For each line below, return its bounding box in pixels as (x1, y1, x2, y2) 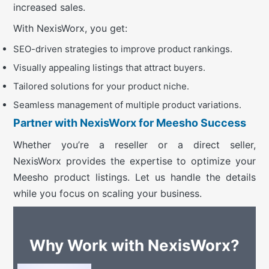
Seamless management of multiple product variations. (13, 98, 241, 110)
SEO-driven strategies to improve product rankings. (13, 43, 232, 55)
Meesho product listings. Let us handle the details (13, 171, 256, 184)
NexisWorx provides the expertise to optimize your (13, 155, 256, 168)
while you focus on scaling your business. (13, 187, 202, 200)
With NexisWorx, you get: (13, 22, 127, 34)
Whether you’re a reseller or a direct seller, (13, 139, 256, 151)
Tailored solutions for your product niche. (13, 80, 189, 92)
